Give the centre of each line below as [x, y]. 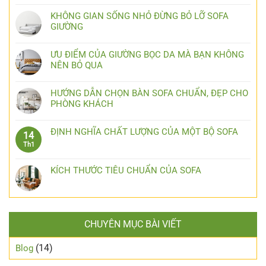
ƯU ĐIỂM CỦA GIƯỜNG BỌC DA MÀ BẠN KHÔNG [147, 54]
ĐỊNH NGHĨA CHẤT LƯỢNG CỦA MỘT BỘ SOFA [144, 132]
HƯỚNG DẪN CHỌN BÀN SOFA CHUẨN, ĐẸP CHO [149, 93]
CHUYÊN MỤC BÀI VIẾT [133, 224]
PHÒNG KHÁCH [82, 104]
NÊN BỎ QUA [77, 65]
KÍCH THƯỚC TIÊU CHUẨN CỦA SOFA [126, 170]
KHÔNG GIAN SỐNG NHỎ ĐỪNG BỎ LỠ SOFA [140, 16]
